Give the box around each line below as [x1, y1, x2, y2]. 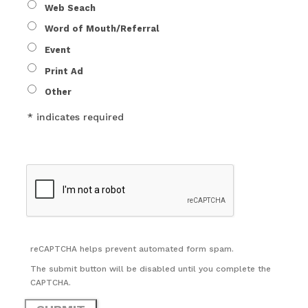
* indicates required [27, 111, 124, 122]
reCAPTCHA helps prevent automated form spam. [30, 243, 234, 254]
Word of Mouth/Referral [45, 23, 159, 34]
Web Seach [45, 2, 96, 13]
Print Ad [45, 65, 83, 76]
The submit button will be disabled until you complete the [30, 263, 271, 274]
